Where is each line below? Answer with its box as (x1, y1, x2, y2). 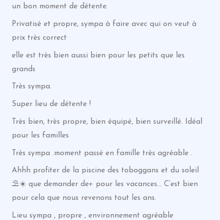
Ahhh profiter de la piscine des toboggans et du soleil (11, 166, 199, 175)
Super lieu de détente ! (11, 100, 91, 108)
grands (11, 65, 35, 73)
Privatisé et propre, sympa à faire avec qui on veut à (11, 20, 196, 28)
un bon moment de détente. (11, 2, 108, 10)
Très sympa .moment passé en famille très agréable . (11, 149, 192, 157)
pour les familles (11, 131, 69, 139)
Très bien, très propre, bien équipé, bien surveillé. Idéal (11, 117, 202, 126)
